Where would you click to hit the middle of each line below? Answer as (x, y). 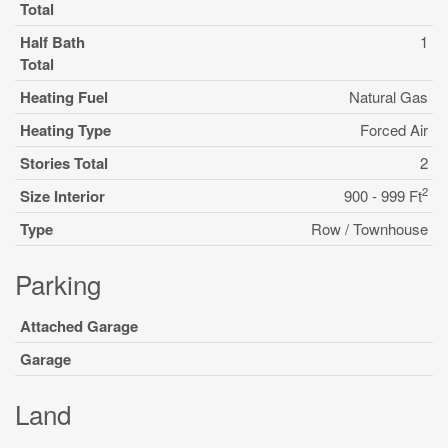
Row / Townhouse (369, 228)
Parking (58, 283)
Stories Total (64, 163)
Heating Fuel (64, 97)
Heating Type (65, 130)
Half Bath (52, 42)
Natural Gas (388, 96)
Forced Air (394, 129)
